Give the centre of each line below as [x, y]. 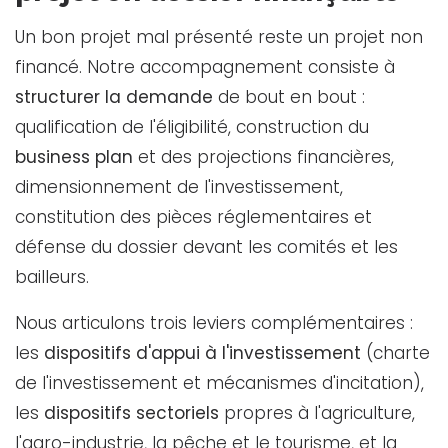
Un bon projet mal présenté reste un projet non [219, 36]
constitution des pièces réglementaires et [193, 216]
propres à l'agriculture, [317, 412]
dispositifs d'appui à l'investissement [202, 352]
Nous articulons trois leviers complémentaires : [214, 322]
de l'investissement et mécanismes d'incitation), [219, 382]
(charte [395, 352]
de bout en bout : [289, 96]
